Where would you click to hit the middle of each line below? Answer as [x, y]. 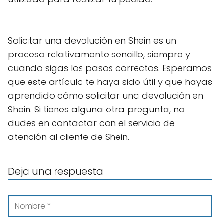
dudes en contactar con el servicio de [91, 123]
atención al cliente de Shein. [69, 137]
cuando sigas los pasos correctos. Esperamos [110, 68]
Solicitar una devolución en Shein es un [92, 41]
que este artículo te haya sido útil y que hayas [110, 82]
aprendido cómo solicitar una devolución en [106, 96]
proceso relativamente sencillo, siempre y [99, 54]
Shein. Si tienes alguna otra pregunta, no [96, 109]
